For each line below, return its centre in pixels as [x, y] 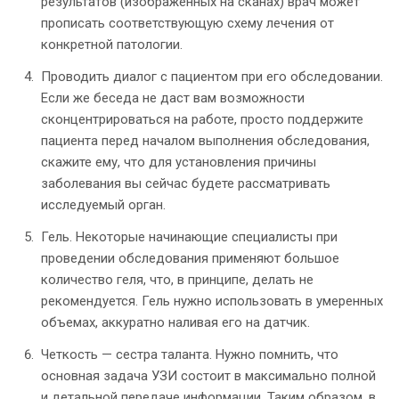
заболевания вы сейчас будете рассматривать [186, 184]
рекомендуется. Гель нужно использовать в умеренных [212, 301]
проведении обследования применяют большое [190, 259]
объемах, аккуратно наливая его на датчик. [175, 323]
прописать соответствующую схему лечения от [187, 24]
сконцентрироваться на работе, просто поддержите [202, 120]
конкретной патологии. [112, 45]
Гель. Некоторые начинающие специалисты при [189, 237]
